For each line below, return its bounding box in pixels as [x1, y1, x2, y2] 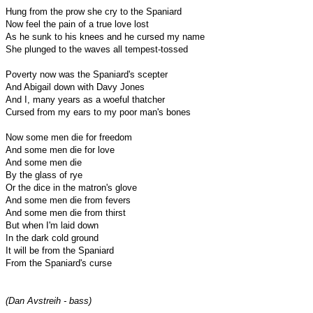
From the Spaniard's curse [6, 257, 112, 268]
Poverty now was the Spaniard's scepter [6, 68, 168, 80]
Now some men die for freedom [6, 131, 132, 143]
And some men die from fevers [6, 194, 131, 205]
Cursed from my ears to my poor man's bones [6, 106, 191, 117]
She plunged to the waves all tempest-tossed [6, 43, 188, 54]
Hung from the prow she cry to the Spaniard [6, 6, 182, 17]
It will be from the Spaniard [6, 245, 114, 256]
